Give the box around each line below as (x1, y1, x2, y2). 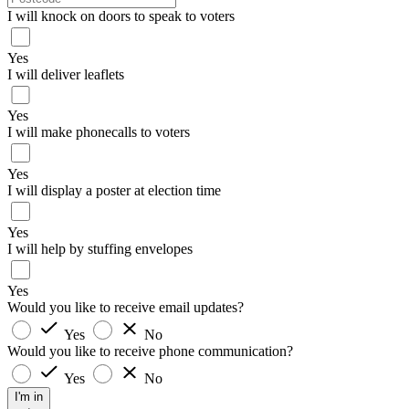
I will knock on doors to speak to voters (7, 7, 235, 24)
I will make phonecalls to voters (7, 124, 190, 141)
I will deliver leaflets (7, 66, 124, 82)
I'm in (15, 389, 43, 404)
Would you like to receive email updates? (7, 299, 244, 315)
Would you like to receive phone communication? (7, 342, 293, 359)
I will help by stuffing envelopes (7, 241, 193, 257)
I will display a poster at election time (7, 183, 221, 199)
